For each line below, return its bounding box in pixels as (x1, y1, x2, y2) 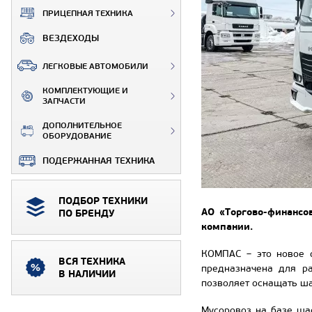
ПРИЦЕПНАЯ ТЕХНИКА (42, 8, 133, 19)
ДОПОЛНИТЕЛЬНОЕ (42, 120, 122, 131)
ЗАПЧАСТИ (42, 95, 86, 107)
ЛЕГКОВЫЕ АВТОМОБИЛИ (42, 61, 148, 72)
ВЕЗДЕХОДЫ (42, 32, 99, 44)
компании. (201, 220, 253, 233)
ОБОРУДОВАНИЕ (42, 130, 111, 141)
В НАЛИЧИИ (58, 267, 116, 281)
